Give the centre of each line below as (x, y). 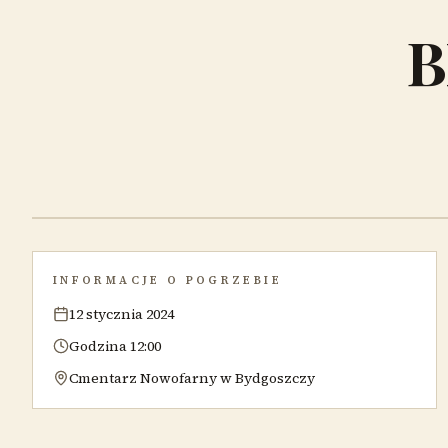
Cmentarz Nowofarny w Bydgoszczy (192, 378)
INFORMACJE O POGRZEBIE (167, 280)
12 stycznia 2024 (121, 314)
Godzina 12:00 (115, 346)
